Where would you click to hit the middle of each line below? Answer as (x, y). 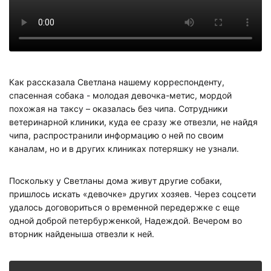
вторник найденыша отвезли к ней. (82, 233)
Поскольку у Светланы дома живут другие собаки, (116, 180)
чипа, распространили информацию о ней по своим (116, 135)
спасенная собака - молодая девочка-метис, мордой (120, 96)
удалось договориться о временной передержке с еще (124, 207)
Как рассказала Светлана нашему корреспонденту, (117, 82)
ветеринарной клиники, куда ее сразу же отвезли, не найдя (133, 122)
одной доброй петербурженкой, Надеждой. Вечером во (126, 220)
